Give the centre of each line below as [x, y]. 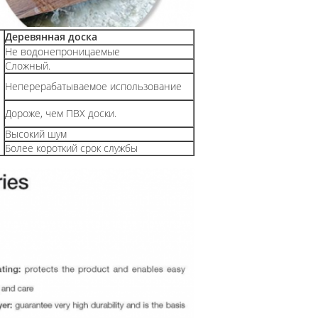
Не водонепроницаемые [62, 51]
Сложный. [28, 66]
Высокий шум [36, 134]
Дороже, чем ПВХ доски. [61, 113]
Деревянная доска [51, 37]
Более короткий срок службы [71, 148]
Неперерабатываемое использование [93, 86]
